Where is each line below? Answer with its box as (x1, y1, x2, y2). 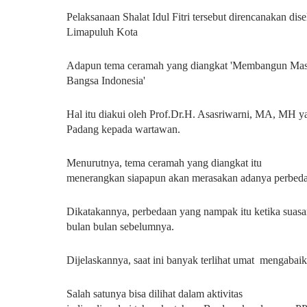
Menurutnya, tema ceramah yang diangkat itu (66, 157, 262, 169)
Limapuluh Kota (66, 26, 140, 38)
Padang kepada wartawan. (66, 123, 180, 135)
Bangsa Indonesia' (66, 75, 145, 86)
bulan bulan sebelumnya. (66, 221, 174, 232)
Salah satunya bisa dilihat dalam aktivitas (66, 288, 243, 299)
